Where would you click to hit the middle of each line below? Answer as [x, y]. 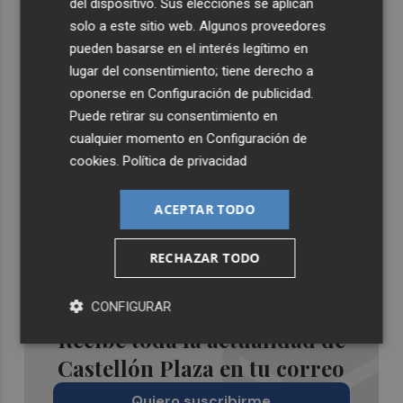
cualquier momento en [138, 139]
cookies [93, 161]
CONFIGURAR [131, 307]
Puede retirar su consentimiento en [174, 116]
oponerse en [109, 94]
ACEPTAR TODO [205, 209]
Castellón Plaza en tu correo [201, 368]
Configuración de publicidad [229, 94]
